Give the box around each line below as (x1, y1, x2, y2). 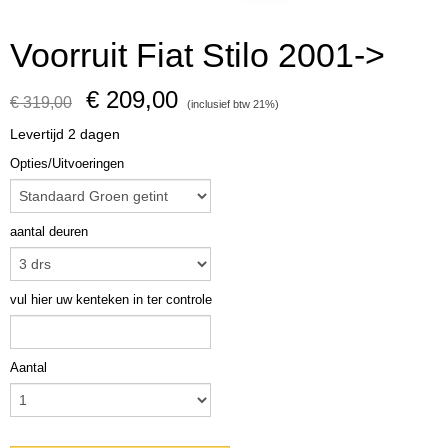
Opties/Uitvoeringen (10, 156, 124, 171)
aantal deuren (10, 224, 88, 239)
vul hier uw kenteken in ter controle (10, 292, 212, 307)
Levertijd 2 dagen (10, 126, 120, 142)
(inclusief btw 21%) (187, 98, 279, 110)
